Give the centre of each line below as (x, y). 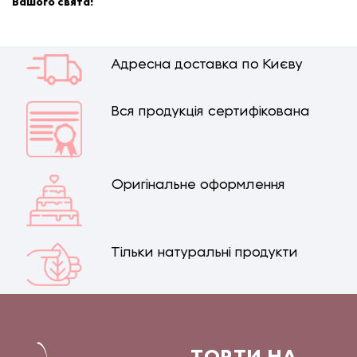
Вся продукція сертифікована (211, 112)
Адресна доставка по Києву (208, 65)
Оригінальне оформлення (199, 185)
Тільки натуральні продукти (205, 253)
